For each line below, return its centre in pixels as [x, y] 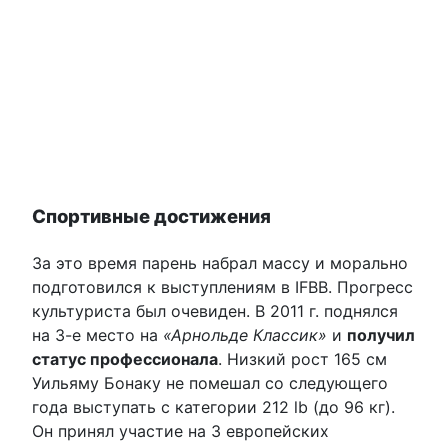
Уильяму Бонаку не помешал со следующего [210, 383]
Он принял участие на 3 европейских [180, 431]
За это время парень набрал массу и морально [220, 263]
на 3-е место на [97, 335]
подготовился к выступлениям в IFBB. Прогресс [222, 287]
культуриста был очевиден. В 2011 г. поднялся [215, 311]
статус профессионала [125, 359]
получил [381, 335]
